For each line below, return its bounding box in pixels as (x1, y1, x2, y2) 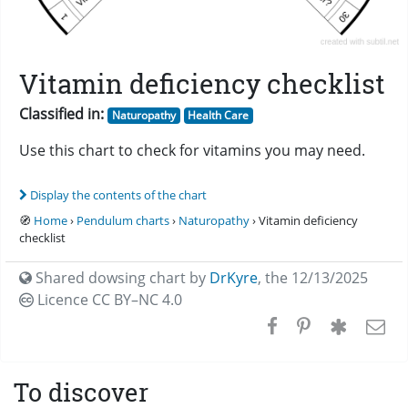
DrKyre (209, 267, 258, 288)
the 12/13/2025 (265, 267, 368, 288)
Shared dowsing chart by (32, 267, 209, 288)
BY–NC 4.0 (114, 289, 182, 310)
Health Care (188, 107, 250, 123)
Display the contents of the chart (30, 186, 207, 203)
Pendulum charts (76, 211, 169, 229)
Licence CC (34, 289, 114, 310)
